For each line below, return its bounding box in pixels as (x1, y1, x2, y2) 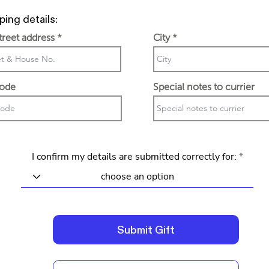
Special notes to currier (153, 82, 255, 92)
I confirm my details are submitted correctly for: (31, 150, 237, 163)
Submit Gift (117, 223, 175, 237)
